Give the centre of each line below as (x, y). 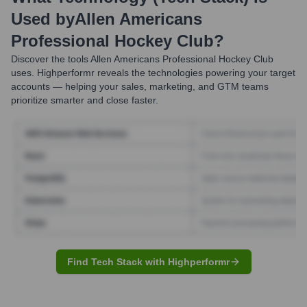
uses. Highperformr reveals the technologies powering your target (153, 73)
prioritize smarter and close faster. (85, 100)
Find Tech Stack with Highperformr (148, 261)
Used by (43, 19)
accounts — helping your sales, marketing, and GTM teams (140, 86)
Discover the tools (50, 59)
